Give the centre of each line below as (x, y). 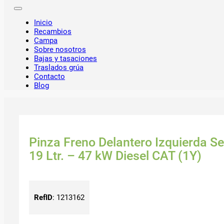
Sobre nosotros (60, 50)
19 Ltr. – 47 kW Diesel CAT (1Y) (115, 155)
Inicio (43, 23)
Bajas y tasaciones (65, 59)
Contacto (49, 77)
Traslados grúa (59, 68)
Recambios (53, 32)
